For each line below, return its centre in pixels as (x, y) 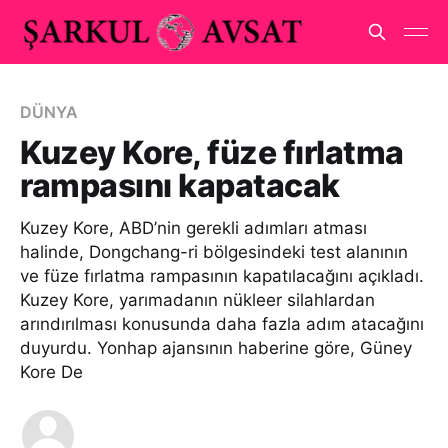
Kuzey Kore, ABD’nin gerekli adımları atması (193, 228)
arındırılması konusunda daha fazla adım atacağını (222, 324)
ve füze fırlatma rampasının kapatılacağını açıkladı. (222, 276)
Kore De (51, 372)
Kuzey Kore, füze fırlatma (212, 152)
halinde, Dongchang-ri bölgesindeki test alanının (214, 252)
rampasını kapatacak (180, 185)
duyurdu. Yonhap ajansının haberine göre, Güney (216, 348)
